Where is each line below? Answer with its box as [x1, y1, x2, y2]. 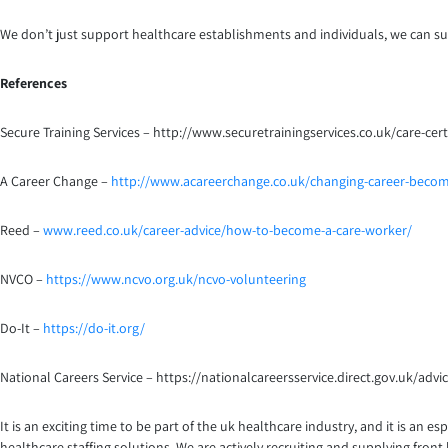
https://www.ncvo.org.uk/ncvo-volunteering [46, 270, 306, 289]
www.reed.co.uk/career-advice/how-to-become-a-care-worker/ [43, 221, 412, 240]
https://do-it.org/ [43, 319, 145, 338]
